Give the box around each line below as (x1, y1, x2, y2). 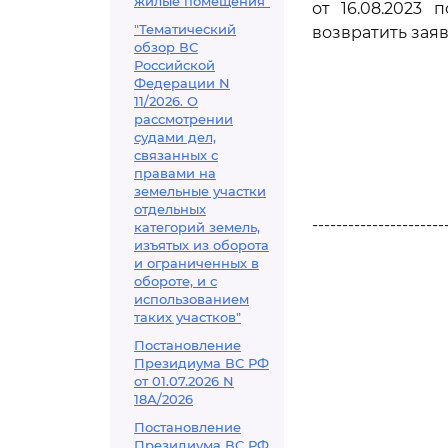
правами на (134, 165, 216, 181)
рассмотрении (134, 111, 233, 127)
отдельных (134, 201, 206, 217)
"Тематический (134, 21, 236, 37)
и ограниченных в (134, 255, 259, 271)
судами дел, (134, 129, 216, 145)
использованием (134, 291, 249, 307)
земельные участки (134, 183, 266, 199)
